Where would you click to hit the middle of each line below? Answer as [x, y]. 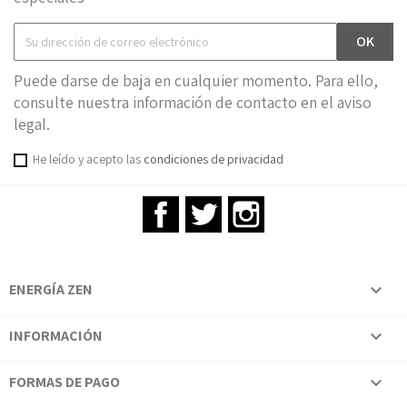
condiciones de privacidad [213, 159]
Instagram [297, 205]
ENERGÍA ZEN [51, 289]
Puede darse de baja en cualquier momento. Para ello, [196, 80]
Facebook [208, 205]
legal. [32, 124]
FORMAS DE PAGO [65, 382]
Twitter [244, 205]
